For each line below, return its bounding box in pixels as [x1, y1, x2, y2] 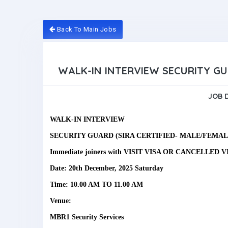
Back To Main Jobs [55, 25, 117, 33]
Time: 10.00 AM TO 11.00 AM [50, 181, 143, 189]
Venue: [50, 197, 71, 205]
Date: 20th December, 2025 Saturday [50, 164, 163, 173]
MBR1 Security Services [50, 213, 124, 221]
